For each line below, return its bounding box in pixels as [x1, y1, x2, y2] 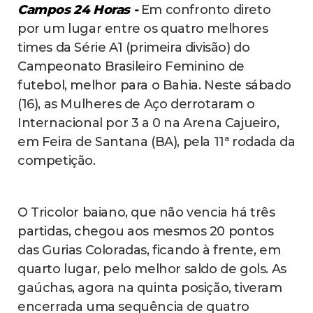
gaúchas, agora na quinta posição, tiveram [17, 279, 282, 296]
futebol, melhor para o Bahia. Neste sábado [17, 77, 291, 93]
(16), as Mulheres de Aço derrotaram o [17, 96, 255, 112]
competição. [17, 152, 99, 168]
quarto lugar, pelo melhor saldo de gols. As [17, 261, 286, 277]
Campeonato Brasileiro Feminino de [17, 58, 245, 74]
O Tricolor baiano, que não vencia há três [17, 204, 275, 220]
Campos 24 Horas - [17, 1, 138, 17]
